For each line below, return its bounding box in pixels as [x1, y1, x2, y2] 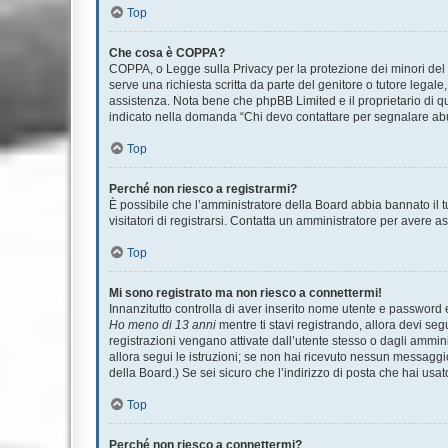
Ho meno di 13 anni [109, 317, 216, 332]
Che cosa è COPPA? [109, 45, 225, 60]
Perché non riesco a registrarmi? [109, 181, 297, 196]
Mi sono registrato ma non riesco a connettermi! [109, 285, 382, 300]
